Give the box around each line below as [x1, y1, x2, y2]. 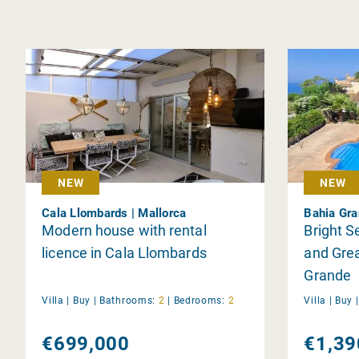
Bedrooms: [173, 294, 225, 306]
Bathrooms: [99, 294, 156, 306]
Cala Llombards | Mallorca [42, 205, 187, 220]
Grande [304, 266, 352, 284]
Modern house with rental [42, 221, 207, 239]
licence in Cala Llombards [42, 244, 207, 261]
